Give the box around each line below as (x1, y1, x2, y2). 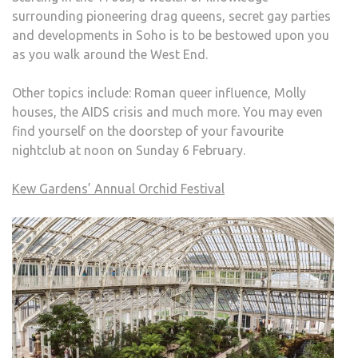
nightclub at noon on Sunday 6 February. (12, 143, 245, 158)
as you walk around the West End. (12, 47, 208, 62)
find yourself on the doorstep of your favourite (12, 124, 284, 139)
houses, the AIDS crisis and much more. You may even (12, 105, 323, 120)
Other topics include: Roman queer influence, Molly (12, 86, 306, 101)
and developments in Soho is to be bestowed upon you (12, 28, 329, 43)
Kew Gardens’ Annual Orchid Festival (12, 181, 225, 197)
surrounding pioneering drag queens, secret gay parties (12, 9, 331, 24)
